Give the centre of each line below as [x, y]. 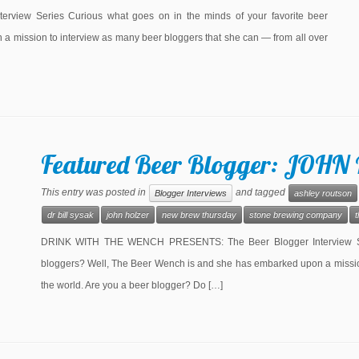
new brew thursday [199, 214]
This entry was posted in [94, 192]
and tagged [260, 192]
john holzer [127, 214]
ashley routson [323, 193]
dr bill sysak [70, 214]
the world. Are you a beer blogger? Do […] [131, 285]
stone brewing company [295, 214]
